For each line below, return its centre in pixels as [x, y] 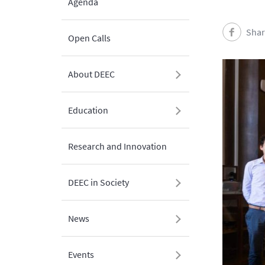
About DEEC [91, 74]
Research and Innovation [117, 146]
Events [81, 254]
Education [88, 110]
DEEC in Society [98, 182]
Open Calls [89, 38]
